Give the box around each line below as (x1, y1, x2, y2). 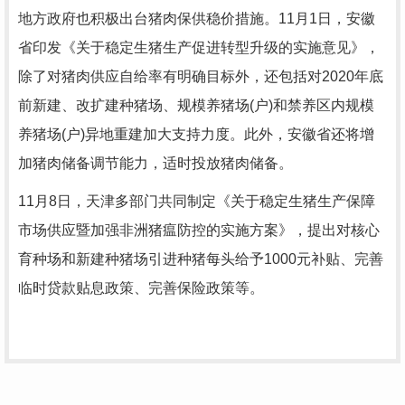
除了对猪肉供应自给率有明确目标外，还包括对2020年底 (18, 69, 383, 84)
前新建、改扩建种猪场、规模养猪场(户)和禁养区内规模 (18, 98, 374, 113)
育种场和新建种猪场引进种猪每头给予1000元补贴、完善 (18, 251, 383, 267)
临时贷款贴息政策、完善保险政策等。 (18, 280, 264, 296)
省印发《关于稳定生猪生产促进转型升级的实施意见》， (18, 40, 380, 55)
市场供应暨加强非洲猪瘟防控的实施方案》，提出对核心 (18, 222, 380, 238)
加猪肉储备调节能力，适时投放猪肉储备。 (18, 155, 293, 171)
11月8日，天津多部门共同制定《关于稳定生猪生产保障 (18, 193, 375, 209)
